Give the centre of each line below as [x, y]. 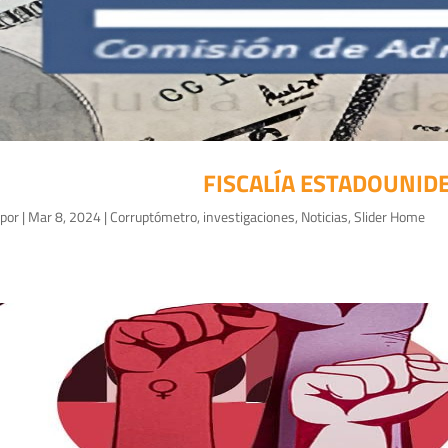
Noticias [324, 217]
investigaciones [249, 217]
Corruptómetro [153, 217]
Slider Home [389, 217]
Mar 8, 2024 [64, 217]
